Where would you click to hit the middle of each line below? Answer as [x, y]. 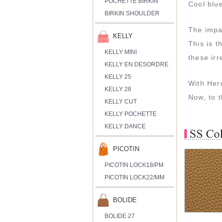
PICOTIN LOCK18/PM [134, 165]
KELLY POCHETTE [131, 114]
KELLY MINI [121, 52]
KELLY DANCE [125, 126]
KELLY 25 [118, 77]
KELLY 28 [118, 89]
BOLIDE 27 [120, 216]
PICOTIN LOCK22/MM [135, 177]
